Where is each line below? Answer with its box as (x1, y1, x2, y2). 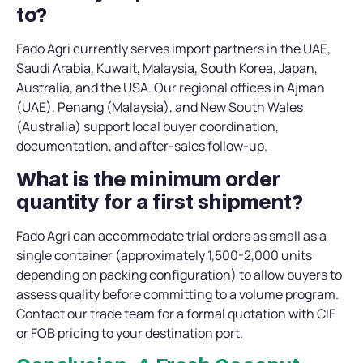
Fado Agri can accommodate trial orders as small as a (16, 226, 327, 245)
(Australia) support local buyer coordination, (16, 117, 279, 136)
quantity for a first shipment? (16, 187, 303, 215)
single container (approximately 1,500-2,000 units (16, 246, 312, 264)
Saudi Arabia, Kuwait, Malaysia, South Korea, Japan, (16, 59, 318, 78)
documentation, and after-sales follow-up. (16, 137, 267, 156)
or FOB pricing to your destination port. (16, 323, 243, 342)
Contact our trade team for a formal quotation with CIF (16, 304, 335, 322)
